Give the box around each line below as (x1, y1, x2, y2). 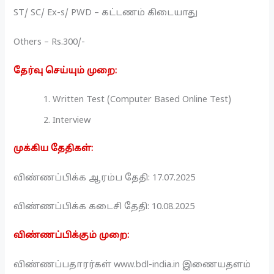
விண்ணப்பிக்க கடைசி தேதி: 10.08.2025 (13, 201, 195, 212)
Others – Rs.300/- (13, 36, 86, 48)
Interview (53, 115, 91, 127)
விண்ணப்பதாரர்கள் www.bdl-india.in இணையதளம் (13, 259, 251, 270)
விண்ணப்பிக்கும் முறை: (13, 230, 130, 242)
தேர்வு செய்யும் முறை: (13, 65, 117, 77)
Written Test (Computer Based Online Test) (53, 94, 232, 106)
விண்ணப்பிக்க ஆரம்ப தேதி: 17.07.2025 (13, 172, 196, 183)
